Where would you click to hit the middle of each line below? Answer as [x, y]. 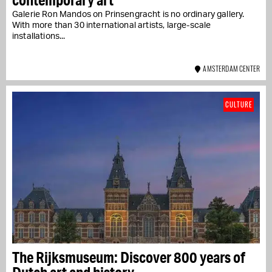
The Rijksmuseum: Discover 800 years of [129, 257]
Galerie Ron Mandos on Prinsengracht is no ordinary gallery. [128, 14]
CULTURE [239, 104]
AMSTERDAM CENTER [230, 68]
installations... [39, 36]
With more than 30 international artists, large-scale [112, 25]
